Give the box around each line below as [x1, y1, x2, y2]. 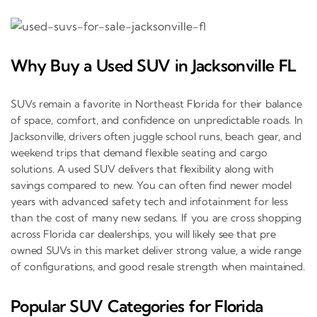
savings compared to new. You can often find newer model [11, 178, 292, 192]
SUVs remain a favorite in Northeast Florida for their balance [11, 97, 302, 111]
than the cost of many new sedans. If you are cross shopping [11, 211, 301, 225]
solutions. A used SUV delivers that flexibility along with [11, 162, 274, 176]
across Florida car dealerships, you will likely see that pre [11, 227, 276, 241]
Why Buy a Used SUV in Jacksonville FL [11, 54, 296, 76]
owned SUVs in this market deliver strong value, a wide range [11, 243, 302, 258]
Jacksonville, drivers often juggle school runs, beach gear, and [11, 129, 301, 144]
